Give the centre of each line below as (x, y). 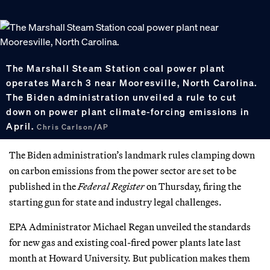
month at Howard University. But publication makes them (130, 258)
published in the (43, 186)
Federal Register (111, 186)
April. (22, 126)
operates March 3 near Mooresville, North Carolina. (132, 82)
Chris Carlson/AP (73, 127)
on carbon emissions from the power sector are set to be (123, 170)
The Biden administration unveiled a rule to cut (121, 97)
